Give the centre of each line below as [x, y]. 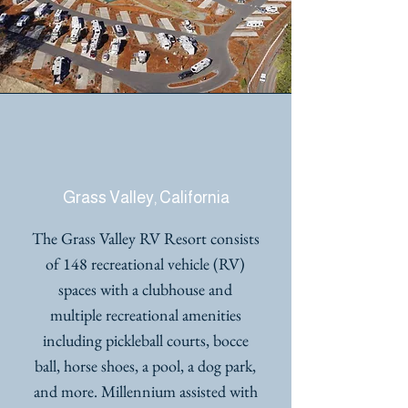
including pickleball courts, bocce [145, 340]
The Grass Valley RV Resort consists [145, 238]
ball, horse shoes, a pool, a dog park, [145, 366]
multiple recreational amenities [145, 315]
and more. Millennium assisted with [145, 391]
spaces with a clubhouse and [145, 289]
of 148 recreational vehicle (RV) [145, 264]
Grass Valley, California [146, 198]
